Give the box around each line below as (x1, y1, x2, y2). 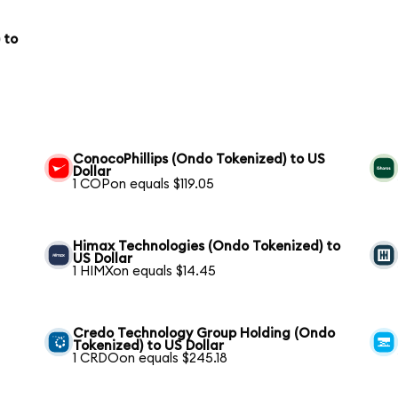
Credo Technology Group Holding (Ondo (73, 326, 336, 340)
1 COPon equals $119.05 (73, 177, 215, 191)
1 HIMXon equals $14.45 (73, 264, 217, 278)
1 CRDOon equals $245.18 (73, 351, 228, 365)
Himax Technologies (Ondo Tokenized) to (73, 239, 341, 253)
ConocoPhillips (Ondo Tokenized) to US (73, 152, 326, 166)
